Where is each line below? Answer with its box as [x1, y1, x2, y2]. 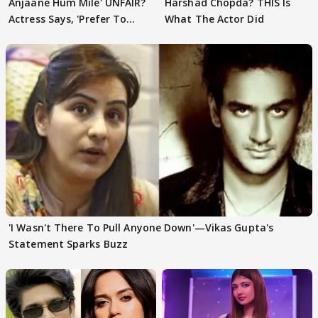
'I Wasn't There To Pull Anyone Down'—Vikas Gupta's [9, 220, 273, 234]
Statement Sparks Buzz [9, 236, 128, 251]
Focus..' [9, 28, 45, 42]
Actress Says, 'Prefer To [9, 11, 127, 26]
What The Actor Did [165, 11, 264, 26]
